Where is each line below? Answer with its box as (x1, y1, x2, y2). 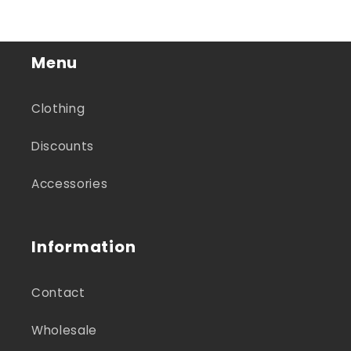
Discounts (31, 137, 94, 154)
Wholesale (31, 321, 97, 338)
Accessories (31, 175, 108, 192)
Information (31, 235, 136, 258)
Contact (31, 284, 85, 301)
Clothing (31, 100, 85, 117)
